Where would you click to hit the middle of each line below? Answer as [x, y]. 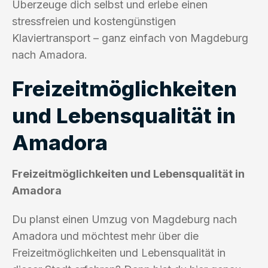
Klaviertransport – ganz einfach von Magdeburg [130, 38]
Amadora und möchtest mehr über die [105, 236]
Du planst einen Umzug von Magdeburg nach [124, 219]
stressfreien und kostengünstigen [94, 21]
